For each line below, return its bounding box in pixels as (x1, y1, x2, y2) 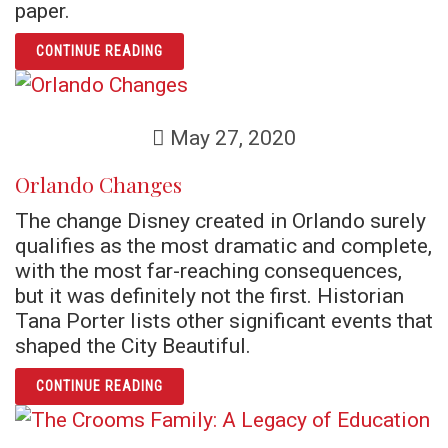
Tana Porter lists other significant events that (15, 308, 433, 333)
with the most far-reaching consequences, (15, 258, 402, 283)
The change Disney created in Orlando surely (15, 208, 426, 233)
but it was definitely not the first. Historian (15, 283, 404, 308)
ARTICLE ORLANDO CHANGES (161, 374, 351, 390)
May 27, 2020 (165, 125, 296, 150)
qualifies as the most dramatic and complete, (15, 233, 432, 258)
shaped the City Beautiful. (15, 333, 251, 358)
